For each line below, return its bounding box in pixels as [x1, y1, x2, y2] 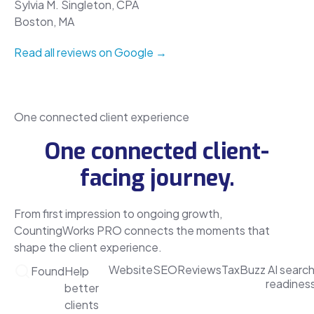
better [64, 280, 99, 295]
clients [64, 296, 99, 312]
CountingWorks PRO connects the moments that [14, 222, 270, 238]
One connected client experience [14, 109, 189, 124]
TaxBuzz [221, 261, 266, 277]
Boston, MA [14, 13, 74, 29]
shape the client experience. [14, 239, 162, 254]
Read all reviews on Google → [14, 44, 167, 60]
